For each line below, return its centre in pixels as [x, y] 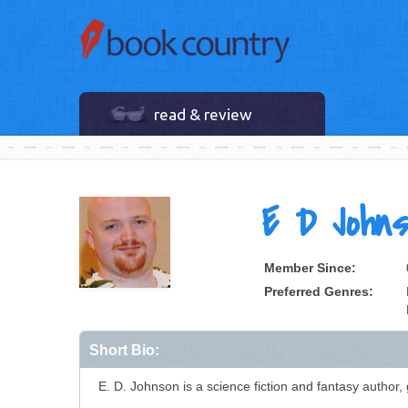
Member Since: [310, 268]
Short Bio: [124, 350]
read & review [202, 114]
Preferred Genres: [319, 291]
